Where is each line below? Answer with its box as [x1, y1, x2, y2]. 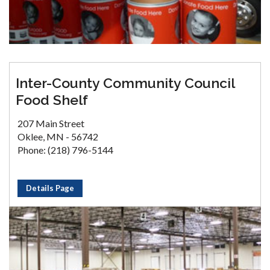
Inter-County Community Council [16, 75, 234, 92]
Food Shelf [16, 92, 88, 108]
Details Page [26, 183, 74, 193]
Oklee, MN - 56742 [17, 131, 98, 143]
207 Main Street [17, 118, 84, 130]
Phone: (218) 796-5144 [17, 144, 113, 156]
